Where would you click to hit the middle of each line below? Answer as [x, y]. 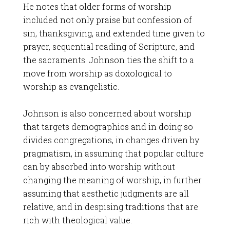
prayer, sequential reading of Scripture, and [109, 46]
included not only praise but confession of [107, 20]
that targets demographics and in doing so [108, 127]
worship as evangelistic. [71, 87]
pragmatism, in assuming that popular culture [113, 153]
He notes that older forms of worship [97, 6]
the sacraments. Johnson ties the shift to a [108, 60]
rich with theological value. [77, 220]
